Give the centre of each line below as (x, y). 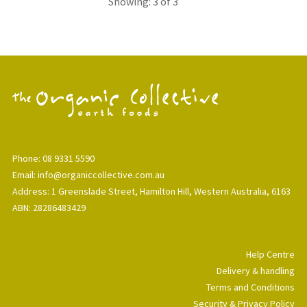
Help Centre (270, 254)
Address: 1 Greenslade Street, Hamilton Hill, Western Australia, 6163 (151, 191)
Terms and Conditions (250, 287)
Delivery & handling (256, 270)
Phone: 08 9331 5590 (53, 158)
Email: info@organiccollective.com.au (88, 174)
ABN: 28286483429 (49, 207)
